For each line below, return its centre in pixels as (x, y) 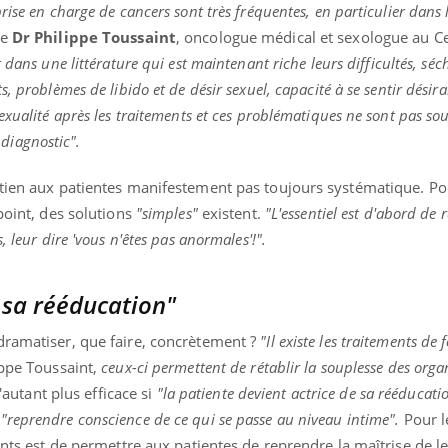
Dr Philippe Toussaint (93, 37)
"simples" (166, 213)
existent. (229, 213)
